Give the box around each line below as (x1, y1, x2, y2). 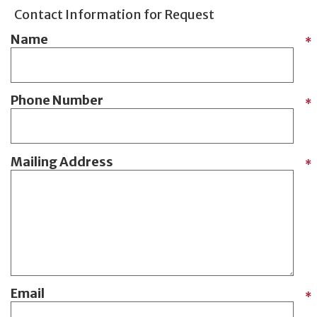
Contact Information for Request (14, 6, 214, 23)
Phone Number (11, 92, 103, 109)
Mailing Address (11, 153, 113, 170)
